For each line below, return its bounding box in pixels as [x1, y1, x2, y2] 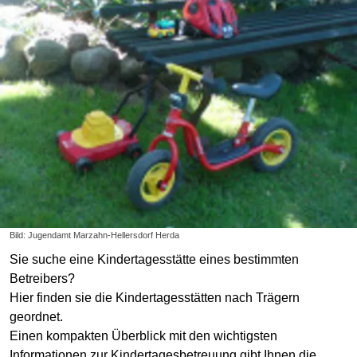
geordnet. [10, 309, 63, 324]
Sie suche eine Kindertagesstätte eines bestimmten [10, 252, 299, 266]
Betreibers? [10, 271, 75, 285]
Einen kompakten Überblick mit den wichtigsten [10, 328, 277, 343]
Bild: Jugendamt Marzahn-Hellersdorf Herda [10, 229, 179, 240]
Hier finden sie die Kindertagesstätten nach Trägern [10, 290, 300, 304]
